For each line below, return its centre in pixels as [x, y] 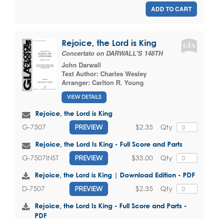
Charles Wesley [123, 74]
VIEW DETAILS [84, 97]
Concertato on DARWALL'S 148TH [112, 53]
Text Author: [81, 74]
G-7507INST [40, 158]
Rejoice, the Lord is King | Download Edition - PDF [115, 175]
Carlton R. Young [118, 83]
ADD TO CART [171, 9]
